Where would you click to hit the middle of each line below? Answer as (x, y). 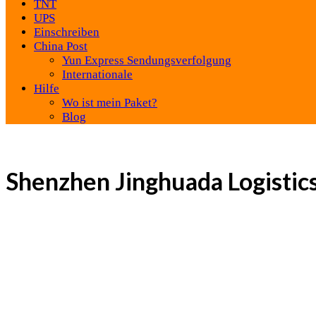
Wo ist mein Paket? (110, 103)
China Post (61, 46)
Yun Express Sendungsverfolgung (147, 60)
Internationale (97, 74)
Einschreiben (67, 32)
